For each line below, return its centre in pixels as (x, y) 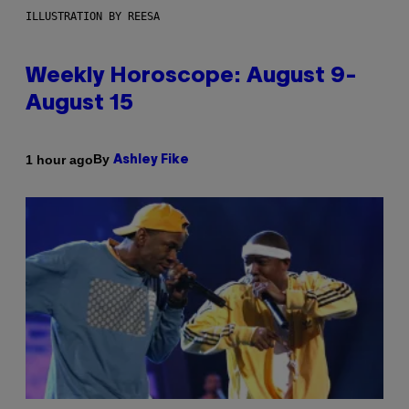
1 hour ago (59, 159)
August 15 (79, 105)
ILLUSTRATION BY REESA (93, 17)
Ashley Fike (151, 161)
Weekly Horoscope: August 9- (191, 77)
